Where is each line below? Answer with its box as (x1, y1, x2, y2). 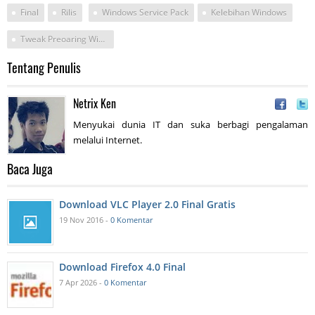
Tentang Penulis (7, 58, 81, 77)
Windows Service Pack (102, 6, 188, 18)
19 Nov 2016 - (59, 214, 110, 225)
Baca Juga (7, 160, 53, 178)
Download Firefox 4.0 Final (59, 260, 186, 274)
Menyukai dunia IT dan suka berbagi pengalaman (73, 118, 308, 131)
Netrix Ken (73, 95, 116, 112)
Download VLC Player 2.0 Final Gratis (59, 198, 236, 211)
